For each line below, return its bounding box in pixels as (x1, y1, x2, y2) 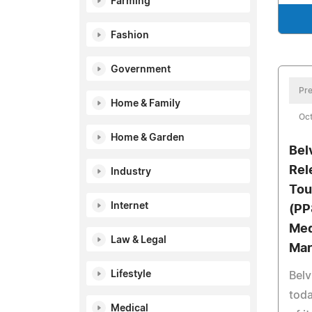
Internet (111, 201, 148, 211)
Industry (111, 167, 151, 177)
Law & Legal (111, 235, 166, 245)
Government (111, 65, 171, 75)
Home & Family (111, 99, 180, 109)
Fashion (111, 31, 149, 40)
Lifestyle (111, 270, 151, 279)
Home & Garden (111, 133, 185, 143)
